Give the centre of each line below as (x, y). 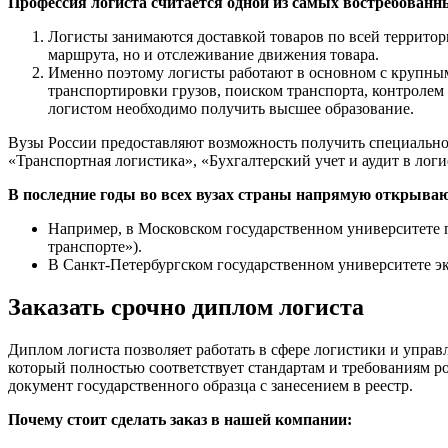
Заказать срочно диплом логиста (186, 307)
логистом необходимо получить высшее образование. (231, 109)
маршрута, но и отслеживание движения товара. (213, 55)
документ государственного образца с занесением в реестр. (210, 386)
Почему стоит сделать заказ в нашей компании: (180, 420)
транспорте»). (95, 247)
